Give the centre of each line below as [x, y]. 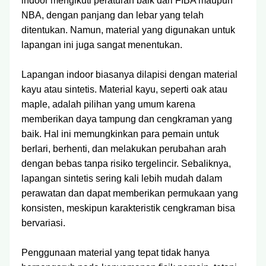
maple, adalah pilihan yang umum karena [108, 104]
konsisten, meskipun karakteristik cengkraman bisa [128, 208]
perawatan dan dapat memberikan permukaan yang [130, 193]
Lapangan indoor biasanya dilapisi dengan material [129, 75]
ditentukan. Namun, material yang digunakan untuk [128, 30]
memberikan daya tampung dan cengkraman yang [127, 119]
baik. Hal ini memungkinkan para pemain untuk [120, 134]
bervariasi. [43, 223]
